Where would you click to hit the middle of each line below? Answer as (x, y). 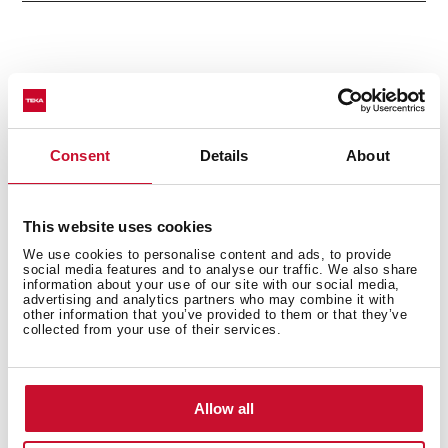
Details (224, 155)
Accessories (70, 89)
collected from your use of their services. (152, 329)
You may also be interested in (193, 357)
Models (52, 196)
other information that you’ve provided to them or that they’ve (215, 314)
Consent (80, 155)
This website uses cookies (118, 226)
